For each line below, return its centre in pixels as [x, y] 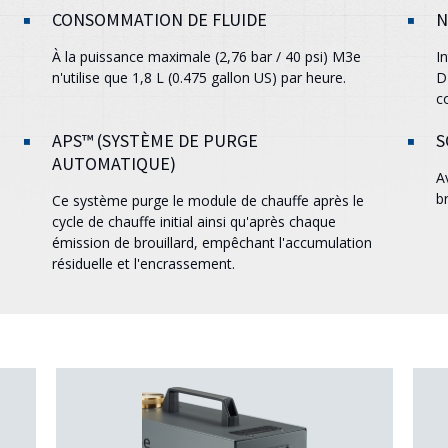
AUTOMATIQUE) [114, 163]
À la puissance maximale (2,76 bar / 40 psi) [192, 56]
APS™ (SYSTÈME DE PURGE [155, 140]
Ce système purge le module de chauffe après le [208, 200]
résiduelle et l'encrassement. [144, 263]
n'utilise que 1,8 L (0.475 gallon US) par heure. [199, 77]
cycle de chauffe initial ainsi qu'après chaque [194, 221]
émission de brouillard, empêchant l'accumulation [212, 242]
